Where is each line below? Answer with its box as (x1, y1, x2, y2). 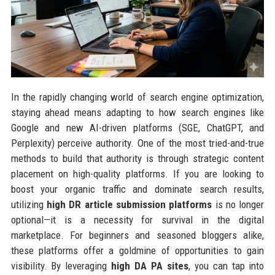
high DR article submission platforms (46, 198, 212, 211)
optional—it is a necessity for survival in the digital (10, 213, 265, 226)
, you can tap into (188, 259, 265, 272)
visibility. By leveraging (10, 259, 112, 272)
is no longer (212, 198, 265, 211)
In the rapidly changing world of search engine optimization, (10, 90, 265, 103)
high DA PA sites (111, 259, 188, 272)
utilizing (10, 198, 47, 211)
